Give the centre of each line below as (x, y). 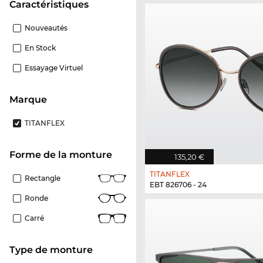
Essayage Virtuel (54, 68)
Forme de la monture (64, 154)
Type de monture (54, 249)
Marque (33, 99)
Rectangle (43, 178)
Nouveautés (46, 28)
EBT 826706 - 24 (178, 184)
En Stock (40, 48)
